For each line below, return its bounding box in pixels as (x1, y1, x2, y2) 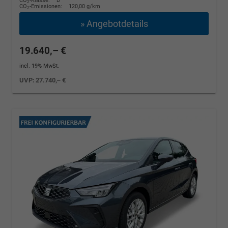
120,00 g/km (69, 3, 100, 10)
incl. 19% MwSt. (19, 63, 60, 70)
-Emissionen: (30, 3, 64, 10)
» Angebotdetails (80, 18, 148, 30)
